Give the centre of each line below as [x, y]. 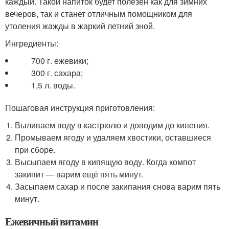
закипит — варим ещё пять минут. [79, 174]
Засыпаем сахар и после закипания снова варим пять [118, 186]
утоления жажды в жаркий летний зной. [80, 26]
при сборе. [35, 150]
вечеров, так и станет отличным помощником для [99, 14]
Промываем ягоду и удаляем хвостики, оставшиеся [113, 137]
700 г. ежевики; [52, 61]
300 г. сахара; [49, 73]
